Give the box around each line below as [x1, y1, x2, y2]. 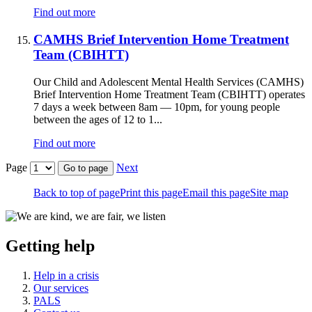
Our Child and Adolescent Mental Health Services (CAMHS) [33, 75, 304, 88]
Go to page [63, 162, 108, 173]
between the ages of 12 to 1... [33, 113, 162, 125]
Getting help [6, 236, 95, 255]
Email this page [182, 186, 250, 198]
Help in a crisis [33, 269, 99, 281]
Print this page [120, 186, 182, 198]
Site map [250, 186, 288, 198]
